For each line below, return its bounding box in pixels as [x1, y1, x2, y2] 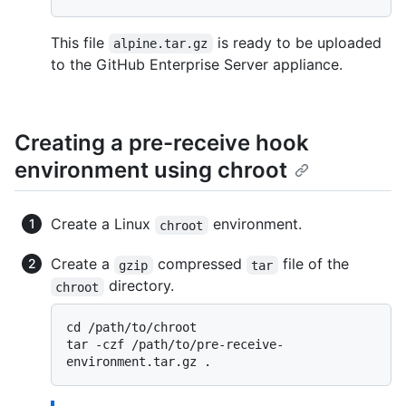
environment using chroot [14, 157, 287, 184]
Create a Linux [51, 215, 155, 234]
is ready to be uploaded [212, 34, 386, 53]
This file [51, 34, 109, 53]
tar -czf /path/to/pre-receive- [66, 337, 284, 353]
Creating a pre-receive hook [14, 130, 309, 157]
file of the [277, 255, 349, 274]
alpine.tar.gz [113, 36, 208, 52]
